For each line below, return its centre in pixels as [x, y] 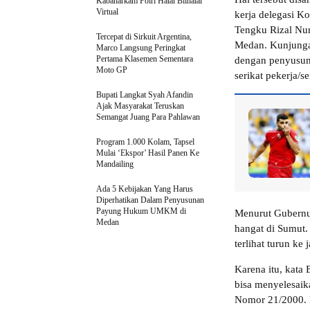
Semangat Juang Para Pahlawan [148, 117]
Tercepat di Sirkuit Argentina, [144, 37]
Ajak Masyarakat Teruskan [140, 106]
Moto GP [112, 70]
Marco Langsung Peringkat [141, 48]
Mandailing [115, 164]
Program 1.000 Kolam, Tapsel [145, 142]
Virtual [107, 12]
